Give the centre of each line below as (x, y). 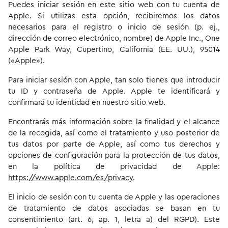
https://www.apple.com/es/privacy (70, 178)
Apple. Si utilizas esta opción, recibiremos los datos (114, 16)
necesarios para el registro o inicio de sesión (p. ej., (114, 27)
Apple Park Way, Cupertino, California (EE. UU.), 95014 (114, 50)
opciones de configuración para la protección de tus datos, (114, 155)
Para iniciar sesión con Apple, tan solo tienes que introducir (114, 80)
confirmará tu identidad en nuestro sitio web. (87, 103)
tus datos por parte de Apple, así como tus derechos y (114, 144)
